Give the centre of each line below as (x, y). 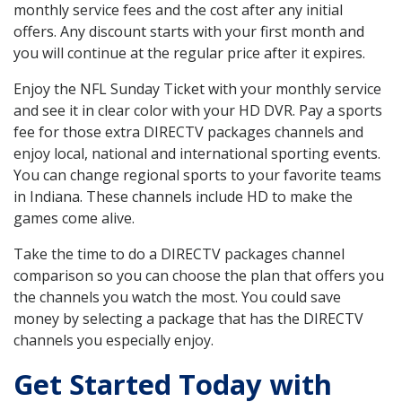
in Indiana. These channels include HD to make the (183, 197)
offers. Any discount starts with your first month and (189, 32)
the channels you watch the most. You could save (177, 297)
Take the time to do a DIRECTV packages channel (179, 254)
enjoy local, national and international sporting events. (197, 154)
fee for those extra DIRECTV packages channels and (188, 132)
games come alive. (74, 218)
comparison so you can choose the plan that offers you (199, 276)
